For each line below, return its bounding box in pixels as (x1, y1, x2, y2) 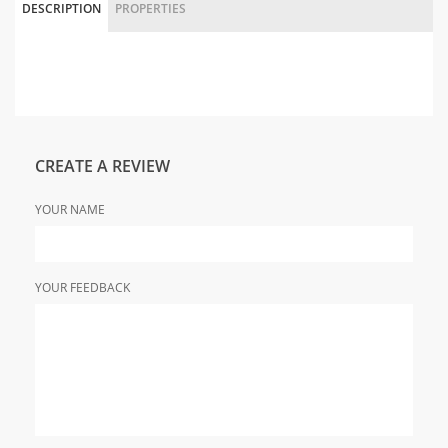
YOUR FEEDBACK (35, 279, 130, 297)
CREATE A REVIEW (35, 155, 170, 178)
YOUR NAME (35, 201, 105, 219)
